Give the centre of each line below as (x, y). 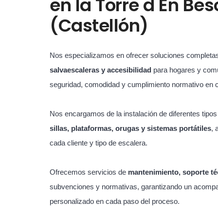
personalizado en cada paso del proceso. (115, 201)
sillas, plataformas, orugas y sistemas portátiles (130, 128)
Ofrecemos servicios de (89, 172)
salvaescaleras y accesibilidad (100, 70)
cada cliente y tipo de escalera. (99, 143)
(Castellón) (99, 26)
